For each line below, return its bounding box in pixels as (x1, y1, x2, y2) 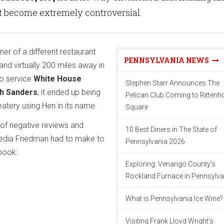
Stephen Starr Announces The (125, 78, 219, 87)
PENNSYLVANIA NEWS (124, 55, 212, 65)
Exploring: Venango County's (125, 159, 215, 168)
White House (33, 73, 81, 83)
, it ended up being (37, 87, 100, 97)
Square (125, 102, 148, 111)
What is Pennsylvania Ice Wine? (125, 194, 223, 202)
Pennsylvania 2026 (125, 137, 185, 145)
